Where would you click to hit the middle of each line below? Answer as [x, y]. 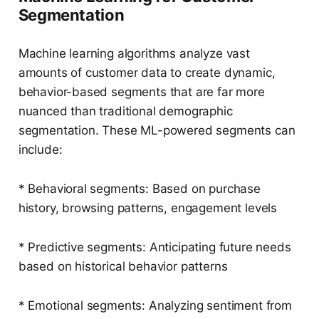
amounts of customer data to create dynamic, [147, 73]
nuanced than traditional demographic [125, 111]
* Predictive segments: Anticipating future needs [155, 247]
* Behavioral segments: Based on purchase [139, 189]
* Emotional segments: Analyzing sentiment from [155, 306]
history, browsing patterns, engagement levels [148, 208]
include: [40, 150]
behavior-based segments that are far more [141, 92]
